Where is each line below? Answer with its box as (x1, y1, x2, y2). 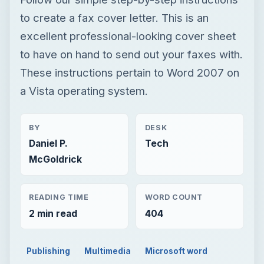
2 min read (28, 207, 77, 219)
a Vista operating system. (19, 84, 148, 97)
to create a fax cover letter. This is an (19, 11, 209, 24)
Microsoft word (144, 246, 207, 256)
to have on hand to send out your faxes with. (19, 47, 243, 61)
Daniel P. (28, 137, 68, 149)
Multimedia (84, 246, 131, 256)
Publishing (27, 246, 71, 256)
